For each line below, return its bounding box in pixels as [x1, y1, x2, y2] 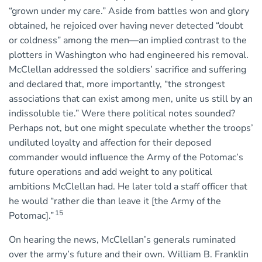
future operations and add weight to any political [9, 166, 212, 179]
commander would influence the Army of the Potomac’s [9, 151, 243, 164]
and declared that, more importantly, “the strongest [9, 78, 225, 91]
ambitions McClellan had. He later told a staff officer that [9, 180, 247, 194]
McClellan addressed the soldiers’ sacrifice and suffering [9, 63, 246, 77]
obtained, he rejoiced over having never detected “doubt [9, 19, 243, 33]
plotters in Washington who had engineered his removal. [9, 49, 249, 62]
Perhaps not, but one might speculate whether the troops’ [9, 122, 253, 135]
